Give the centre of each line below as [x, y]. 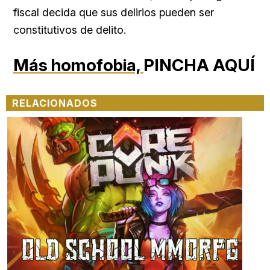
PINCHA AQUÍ [199, 65]
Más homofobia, [78, 65]
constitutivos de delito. [70, 30]
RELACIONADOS [55, 103]
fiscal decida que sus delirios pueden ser [114, 12]
